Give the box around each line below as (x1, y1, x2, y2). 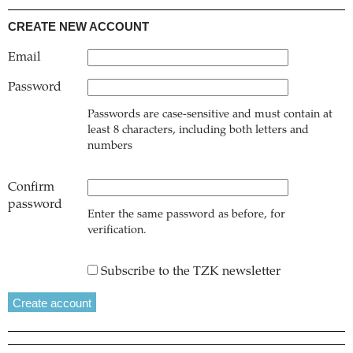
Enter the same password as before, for (87, 210, 285, 221)
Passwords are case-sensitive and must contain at (87, 110, 333, 121)
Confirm (8, 180, 54, 194)
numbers (87, 141, 132, 153)
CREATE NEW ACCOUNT (8, 19, 149, 33)
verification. (87, 225, 147, 237)
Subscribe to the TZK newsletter (101, 265, 281, 278)
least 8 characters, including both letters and (87, 125, 309, 137)
